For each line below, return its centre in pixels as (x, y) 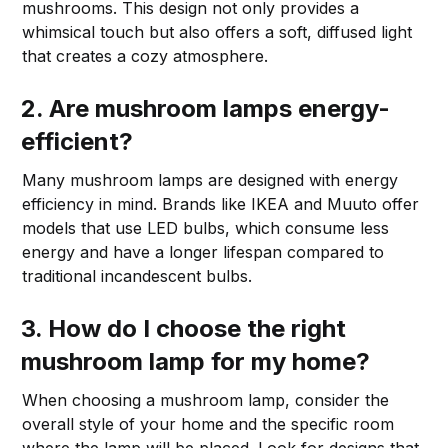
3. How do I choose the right (184, 328)
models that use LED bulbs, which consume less (206, 227)
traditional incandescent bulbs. (137, 275)
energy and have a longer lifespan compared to (203, 251)
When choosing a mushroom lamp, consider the (206, 399)
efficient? (77, 141)
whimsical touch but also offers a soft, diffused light (217, 31)
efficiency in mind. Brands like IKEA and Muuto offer (221, 203)
